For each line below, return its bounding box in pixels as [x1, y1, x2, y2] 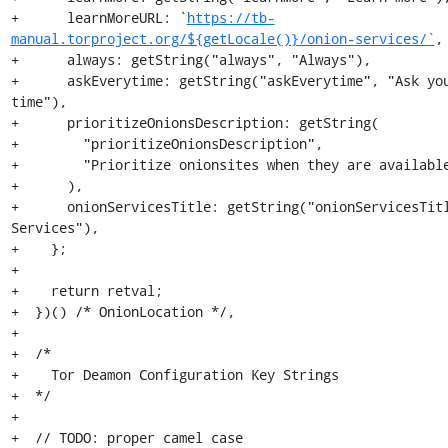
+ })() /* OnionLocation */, [10, 302, 235, 321]
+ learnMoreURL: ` [10, 8, 187, 27]
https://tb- [186, 8, 275, 27]
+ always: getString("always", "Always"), [10, 50, 371, 69]
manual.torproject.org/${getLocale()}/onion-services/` [10, 29, 435, 48]
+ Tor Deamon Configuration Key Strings [10, 365, 339, 384]
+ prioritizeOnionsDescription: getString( [10, 113, 379, 132]
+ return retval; [10, 281, 163, 300]
